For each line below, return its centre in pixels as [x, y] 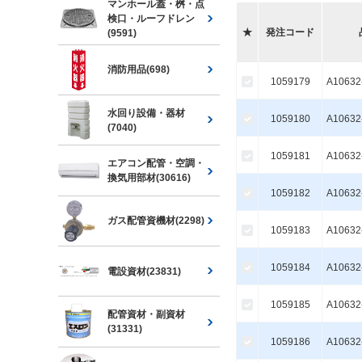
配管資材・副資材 [147, 314]
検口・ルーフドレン [152, 18]
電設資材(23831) [145, 271]
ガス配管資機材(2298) [156, 221]
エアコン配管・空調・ [156, 163]
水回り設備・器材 [147, 113]
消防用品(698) [139, 70]
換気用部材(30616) [149, 177]
